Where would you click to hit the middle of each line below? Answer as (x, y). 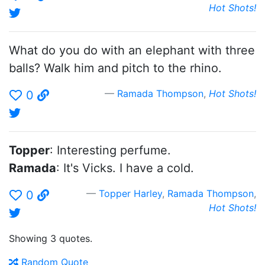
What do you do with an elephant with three (132, 50)
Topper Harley (130, 193)
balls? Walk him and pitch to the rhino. (115, 68)
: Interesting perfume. (110, 150)
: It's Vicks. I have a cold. (125, 168)
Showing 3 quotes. (51, 238)
